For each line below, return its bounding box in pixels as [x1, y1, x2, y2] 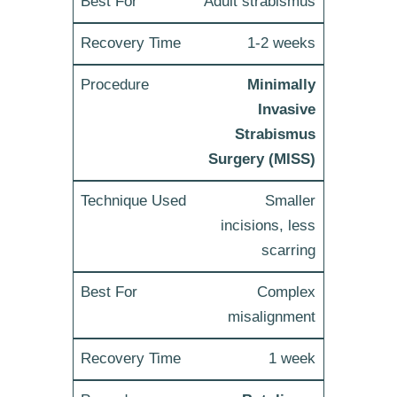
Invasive [258, 101, 316, 119]
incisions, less [221, 217, 316, 235]
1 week [269, 350, 316, 368]
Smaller [265, 192, 316, 210]
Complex [257, 284, 316, 301]
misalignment [228, 308, 316, 326]
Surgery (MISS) [208, 151, 316, 168]
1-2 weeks [247, 35, 316, 52]
